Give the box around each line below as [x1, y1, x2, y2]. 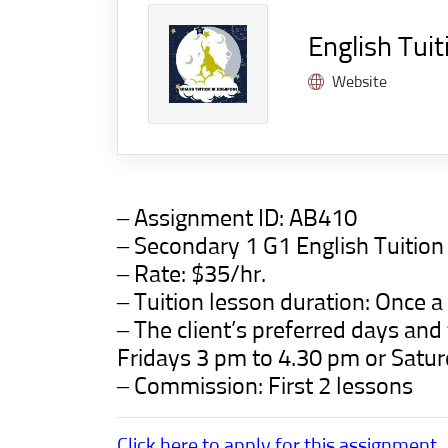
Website [332, 74, 387, 90]
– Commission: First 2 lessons [117, 375, 413, 399]
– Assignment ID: [117, 207, 289, 231]
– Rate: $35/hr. [117, 263, 266, 287]
